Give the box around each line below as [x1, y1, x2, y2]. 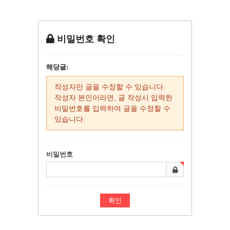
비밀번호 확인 [57, 34, 115, 44]
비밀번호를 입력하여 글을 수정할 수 [54, 104, 170, 112]
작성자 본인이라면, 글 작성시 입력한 [54, 93, 172, 102]
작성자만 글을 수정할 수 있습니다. [54, 83, 165, 91]
